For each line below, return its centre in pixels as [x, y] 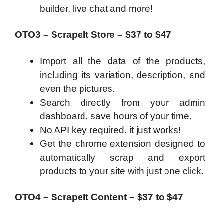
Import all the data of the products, [123, 61]
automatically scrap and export [123, 157]
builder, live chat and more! [96, 8]
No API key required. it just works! [110, 130]
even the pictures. [77, 88]
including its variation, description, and [123, 75]
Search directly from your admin [123, 102]
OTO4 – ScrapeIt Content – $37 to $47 [99, 197]
